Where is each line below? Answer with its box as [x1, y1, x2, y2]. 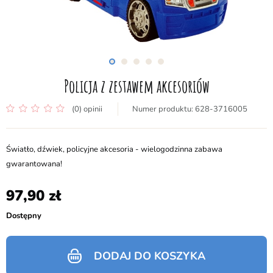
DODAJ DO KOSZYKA [94, 249, 205, 263]
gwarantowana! [6, 158, 62, 169]
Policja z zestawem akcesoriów [63, 76, 210, 97]
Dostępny [6, 210, 41, 221]
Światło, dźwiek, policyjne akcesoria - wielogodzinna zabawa [6, 144, 222, 155]
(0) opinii [72, 104, 102, 115]
